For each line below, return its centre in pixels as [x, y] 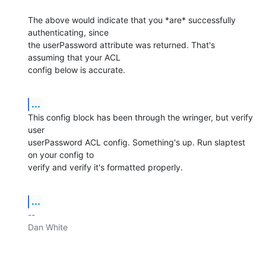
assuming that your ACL [74, 57]
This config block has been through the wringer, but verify [140, 117]
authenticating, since [68, 32]
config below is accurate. [77, 69]
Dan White [48, 227]
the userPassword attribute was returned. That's [121, 45]
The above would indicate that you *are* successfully [132, 20]
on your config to [61, 154]
